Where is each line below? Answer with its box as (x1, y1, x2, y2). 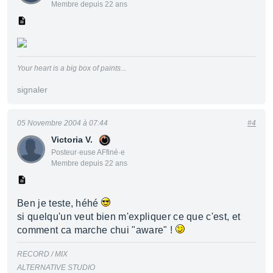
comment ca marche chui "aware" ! (17, 225, 175, 235)
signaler (17, 85, 48, 94)
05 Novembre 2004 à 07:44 (17, 119, 108, 127)
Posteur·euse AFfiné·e (51, 148, 125, 157)
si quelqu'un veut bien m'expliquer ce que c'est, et (17, 211, 241, 222)
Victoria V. (51, 135, 93, 144)
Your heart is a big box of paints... (17, 64, 126, 73)
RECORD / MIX (17, 250, 68, 258)
